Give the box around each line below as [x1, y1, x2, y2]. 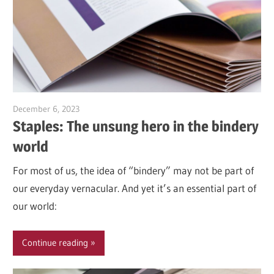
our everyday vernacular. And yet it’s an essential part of [13, 182, 257, 195]
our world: [13, 199, 57, 213]
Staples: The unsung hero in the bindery [13, 117, 259, 135]
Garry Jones [80, 103, 122, 114]
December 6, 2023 [13, 103, 80, 114]
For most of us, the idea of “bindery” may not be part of [13, 164, 254, 177]
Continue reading [22, 237, 89, 249]
